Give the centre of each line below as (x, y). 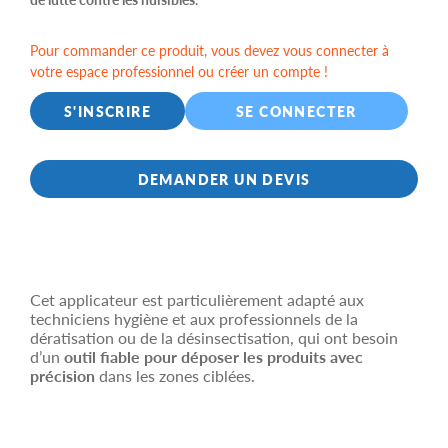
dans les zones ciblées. (175, 375)
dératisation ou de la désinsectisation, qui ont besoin (214, 337)
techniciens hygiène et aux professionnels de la (194, 318)
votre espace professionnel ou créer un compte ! (179, 71)
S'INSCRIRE (108, 111)
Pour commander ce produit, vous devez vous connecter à (209, 50)
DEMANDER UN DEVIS (224, 179)
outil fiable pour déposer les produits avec (213, 356)
